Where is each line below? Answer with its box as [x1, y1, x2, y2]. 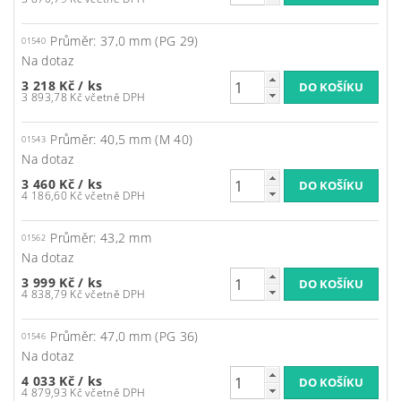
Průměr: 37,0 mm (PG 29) [50, 32, 199, 50]
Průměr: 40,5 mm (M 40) [50, 131, 193, 149]
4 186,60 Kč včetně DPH [85, 188, 146, 204]
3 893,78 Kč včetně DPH [85, 90, 146, 106]
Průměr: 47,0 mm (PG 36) [50, 328, 199, 346]
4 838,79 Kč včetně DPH [85, 286, 146, 303]
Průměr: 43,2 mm [50, 229, 152, 247]
